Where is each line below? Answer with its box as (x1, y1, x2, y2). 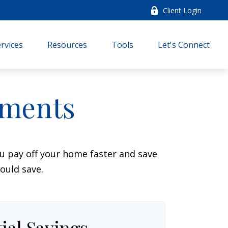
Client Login (163, 5, 202, 15)
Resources (47, 39, 88, 51)
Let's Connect (158, 39, 210, 51)
